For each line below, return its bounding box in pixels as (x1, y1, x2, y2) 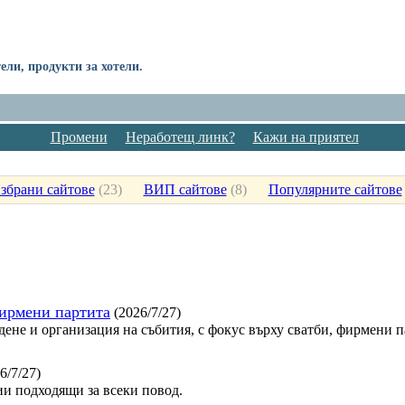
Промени (50, 128, 108, 145)
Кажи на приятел (252, 128, 359, 145)
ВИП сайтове (143, 181, 227, 197)
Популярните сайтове (268, 181, 402, 197)
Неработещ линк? (125, 128, 235, 145)
